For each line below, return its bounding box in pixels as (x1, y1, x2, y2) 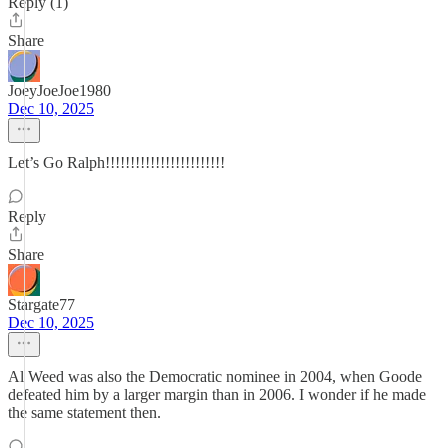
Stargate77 (8, 296, 75, 313)
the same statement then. (8, 404, 161, 421)
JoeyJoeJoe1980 (8, 82, 111, 99)
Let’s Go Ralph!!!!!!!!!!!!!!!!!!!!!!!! (8, 154, 225, 171)
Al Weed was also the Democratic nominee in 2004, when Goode (8, 368, 422, 385)
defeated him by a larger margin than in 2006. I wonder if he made (8, 386, 426, 403)
